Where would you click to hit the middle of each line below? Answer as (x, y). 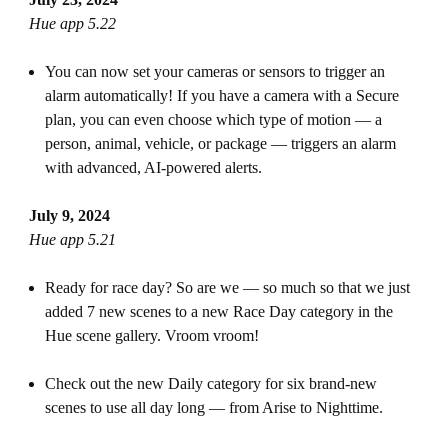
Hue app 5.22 (72, 23)
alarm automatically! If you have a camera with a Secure (221, 95)
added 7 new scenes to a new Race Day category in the (218, 311)
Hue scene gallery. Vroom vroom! (151, 335)
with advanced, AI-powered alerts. (153, 167)
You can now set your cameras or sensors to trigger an (214, 71)
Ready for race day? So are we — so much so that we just (227, 287)
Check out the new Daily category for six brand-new (210, 383)
